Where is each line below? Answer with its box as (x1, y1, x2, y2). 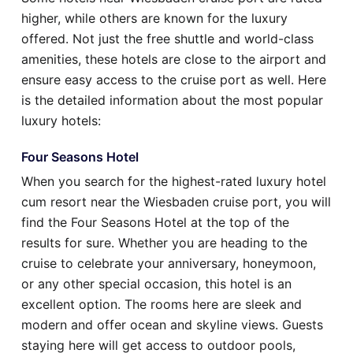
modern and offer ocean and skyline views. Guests (21, 317, 323, 333)
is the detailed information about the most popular (21, 92, 323, 109)
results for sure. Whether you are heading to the (21, 235, 307, 251)
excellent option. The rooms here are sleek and (21, 296, 302, 313)
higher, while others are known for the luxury (21, 10, 288, 27)
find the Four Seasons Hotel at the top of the (21, 214, 289, 231)
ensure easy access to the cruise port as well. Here (21, 72, 326, 88)
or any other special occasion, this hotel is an (21, 276, 292, 292)
